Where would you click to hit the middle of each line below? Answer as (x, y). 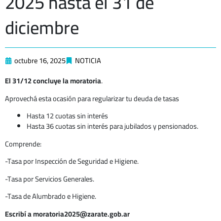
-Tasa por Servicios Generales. (50, 179)
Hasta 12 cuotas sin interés (67, 116)
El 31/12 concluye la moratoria (53, 81)
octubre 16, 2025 (40, 60)
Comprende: (23, 144)
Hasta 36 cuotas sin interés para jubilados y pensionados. (112, 126)
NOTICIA (88, 60)
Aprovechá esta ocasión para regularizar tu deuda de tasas (92, 98)
